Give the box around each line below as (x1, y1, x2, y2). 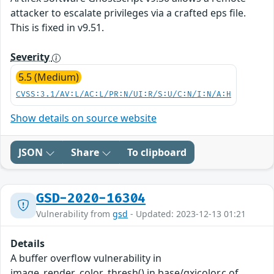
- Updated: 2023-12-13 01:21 (128, 208, 246, 220)
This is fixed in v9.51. (10, 21, 104, 35)
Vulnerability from (36, 208, 113, 220)
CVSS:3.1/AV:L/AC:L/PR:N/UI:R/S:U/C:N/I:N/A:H (16, 90, 231, 100)
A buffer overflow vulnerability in (10, 251, 161, 265)
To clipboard (127, 146, 187, 160)
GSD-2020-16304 (36, 191, 146, 207)
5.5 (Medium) (18, 70, 79, 84)
